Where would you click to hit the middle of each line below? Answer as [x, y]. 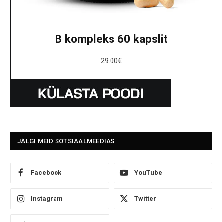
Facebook [46, 173]
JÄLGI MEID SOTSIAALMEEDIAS [66, 141]
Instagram [47, 199]
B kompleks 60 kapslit [111, 39]
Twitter [145, 199]
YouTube [148, 173]
